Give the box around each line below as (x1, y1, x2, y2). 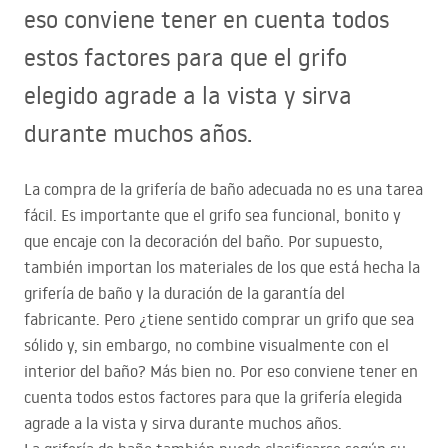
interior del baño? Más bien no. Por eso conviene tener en (24, 361, 418, 382)
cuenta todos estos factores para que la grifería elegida (24, 387, 402, 408)
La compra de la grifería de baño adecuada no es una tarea (24, 179, 423, 200)
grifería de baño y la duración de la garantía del (24, 283, 345, 304)
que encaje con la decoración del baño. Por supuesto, (24, 231, 383, 252)
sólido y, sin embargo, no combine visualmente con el (24, 335, 389, 356)
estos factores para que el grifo (24, 41, 347, 73)
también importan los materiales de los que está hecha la (24, 257, 420, 278)
